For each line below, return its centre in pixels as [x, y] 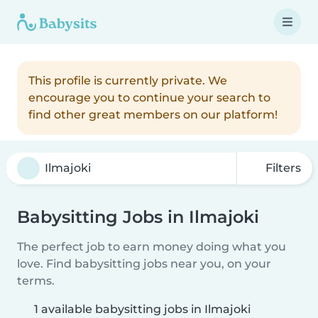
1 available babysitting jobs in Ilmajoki [142, 309]
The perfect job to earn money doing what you [152, 247]
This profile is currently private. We [128, 81]
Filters [282, 168]
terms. [36, 281]
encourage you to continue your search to [149, 98]
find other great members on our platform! [153, 115]
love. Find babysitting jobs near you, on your [144, 264]
